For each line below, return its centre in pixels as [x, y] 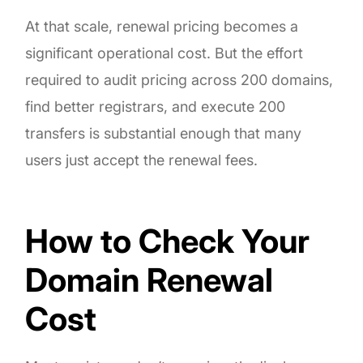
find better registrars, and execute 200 [156, 106]
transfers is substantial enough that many [164, 133]
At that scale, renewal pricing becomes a [162, 26]
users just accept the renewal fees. [142, 160]
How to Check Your [168, 241]
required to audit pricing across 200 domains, [179, 79]
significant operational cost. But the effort [164, 53]
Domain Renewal [149, 280]
